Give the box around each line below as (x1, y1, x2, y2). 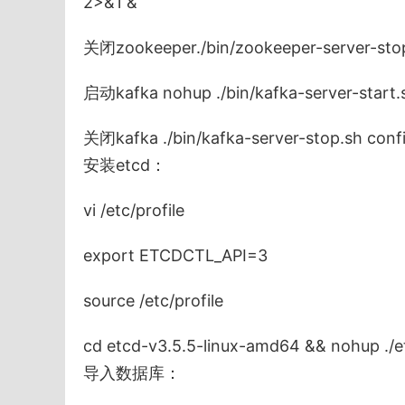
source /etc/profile (83, 291, 223, 311)
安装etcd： (83, 155, 166, 175)
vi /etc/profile (83, 201, 184, 221)
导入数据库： (83, 363, 181, 383)
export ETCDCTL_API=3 (83, 246, 268, 266)
